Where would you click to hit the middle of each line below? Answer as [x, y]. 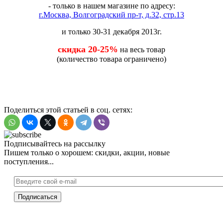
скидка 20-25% [88, 49]
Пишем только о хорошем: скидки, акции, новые [87, 152]
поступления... [29, 161]
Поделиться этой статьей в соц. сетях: [68, 110]
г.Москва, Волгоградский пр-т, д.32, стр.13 [111, 14]
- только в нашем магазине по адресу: [111, 5]
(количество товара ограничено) [111, 59]
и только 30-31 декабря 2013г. [111, 31]
